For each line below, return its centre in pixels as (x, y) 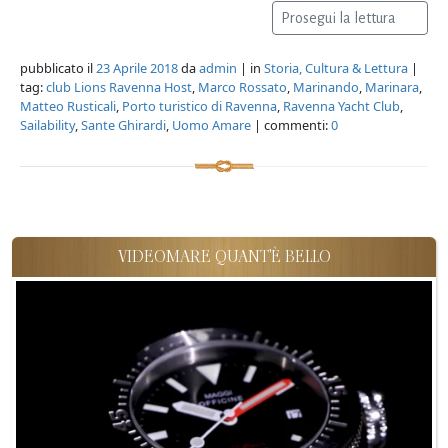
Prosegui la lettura (340, 17)
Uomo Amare (211, 124)
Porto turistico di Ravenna (199, 105)
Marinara (392, 86)
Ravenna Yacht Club (341, 105)
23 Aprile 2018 (137, 67)
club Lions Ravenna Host (119, 86)
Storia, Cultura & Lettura (336, 67)
